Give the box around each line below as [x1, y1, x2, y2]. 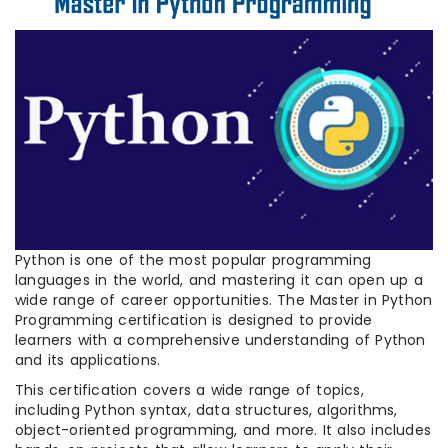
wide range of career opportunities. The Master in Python [15, 289, 433, 310]
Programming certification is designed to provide [15, 309, 373, 330]
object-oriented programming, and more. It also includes [15, 419, 432, 440]
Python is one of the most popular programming [15, 249, 372, 270]
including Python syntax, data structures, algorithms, [15, 399, 398, 420]
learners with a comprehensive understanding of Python [15, 329, 426, 350]
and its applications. [15, 349, 161, 370]
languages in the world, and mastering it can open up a [15, 269, 423, 290]
